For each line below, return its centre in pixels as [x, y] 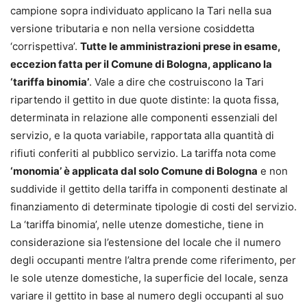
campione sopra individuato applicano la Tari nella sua [141, 10]
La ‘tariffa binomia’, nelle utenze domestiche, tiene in [137, 224]
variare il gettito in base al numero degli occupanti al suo [147, 295]
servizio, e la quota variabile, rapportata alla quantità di [142, 135]
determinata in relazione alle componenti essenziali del [144, 117]
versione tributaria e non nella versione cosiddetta [132, 28]
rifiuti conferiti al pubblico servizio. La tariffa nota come [143, 153]
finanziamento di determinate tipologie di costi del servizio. [153, 206]
